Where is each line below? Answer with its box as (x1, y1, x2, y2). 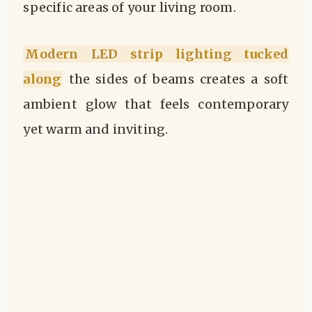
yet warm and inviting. (23, 121, 169, 138)
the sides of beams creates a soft (63, 71, 289, 88)
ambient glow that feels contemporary (23, 96, 289, 113)
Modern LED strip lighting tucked (25, 46, 289, 63)
